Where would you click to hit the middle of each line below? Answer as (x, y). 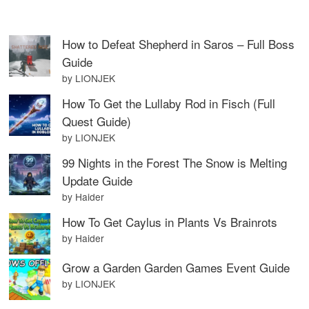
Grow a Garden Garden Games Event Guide (176, 268)
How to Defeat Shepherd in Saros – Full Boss (179, 44)
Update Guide (98, 181)
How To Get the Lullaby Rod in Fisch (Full (169, 103)
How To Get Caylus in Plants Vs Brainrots (170, 222)
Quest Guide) (97, 121)
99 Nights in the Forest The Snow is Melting (175, 163)
